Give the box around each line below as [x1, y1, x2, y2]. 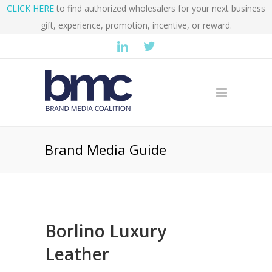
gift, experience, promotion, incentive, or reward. [40, 19, 232, 31]
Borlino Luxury [45, 219, 166, 242]
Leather [45, 242, 109, 265]
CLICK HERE [7, 2, 54, 14]
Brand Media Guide [45, 140, 166, 158]
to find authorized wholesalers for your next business [54, 2, 265, 14]
